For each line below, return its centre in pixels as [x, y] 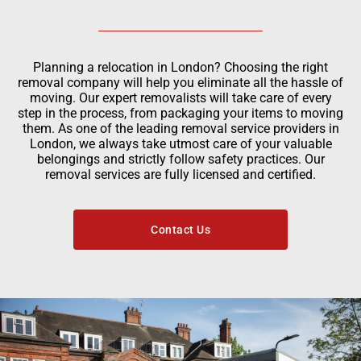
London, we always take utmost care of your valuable [180, 144]
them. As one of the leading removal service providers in [180, 129]
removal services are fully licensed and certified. [180, 175]
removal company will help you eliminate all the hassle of [180, 83]
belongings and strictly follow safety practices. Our [180, 160]
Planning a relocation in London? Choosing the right [180, 68]
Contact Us [180, 230]
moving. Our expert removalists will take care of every [180, 98]
